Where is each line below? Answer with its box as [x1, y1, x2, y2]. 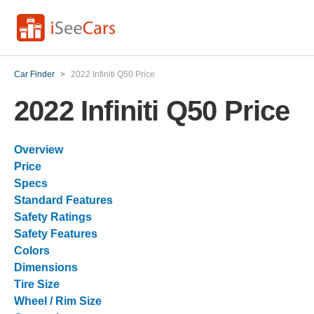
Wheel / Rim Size [14, 295, 102, 307]
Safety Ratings [14, 211, 92, 223]
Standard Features [14, 194, 113, 206]
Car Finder [14, 69, 55, 79]
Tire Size [14, 278, 60, 290]
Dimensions [14, 261, 78, 273]
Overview [14, 144, 63, 156]
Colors [14, 245, 50, 257]
